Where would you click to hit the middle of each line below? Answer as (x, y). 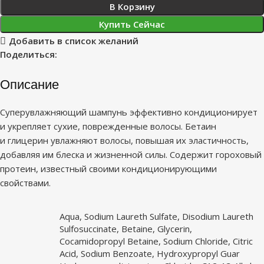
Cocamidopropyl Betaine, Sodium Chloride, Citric (156, 241)
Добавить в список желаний (73, 41)
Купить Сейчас (132, 24)
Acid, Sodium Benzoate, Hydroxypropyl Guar (150, 253)
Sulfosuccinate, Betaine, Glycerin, (126, 228)
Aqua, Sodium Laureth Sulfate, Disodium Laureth (156, 216)
